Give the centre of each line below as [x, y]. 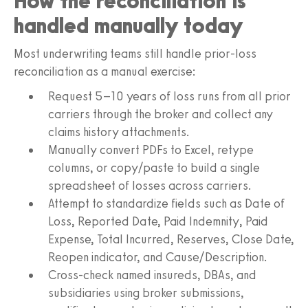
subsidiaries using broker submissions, [146, 293]
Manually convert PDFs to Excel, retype [151, 150]
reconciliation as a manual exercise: [105, 71]
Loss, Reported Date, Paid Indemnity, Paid [158, 221]
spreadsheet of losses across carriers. [150, 185]
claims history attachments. [119, 132]
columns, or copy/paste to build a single [154, 167]
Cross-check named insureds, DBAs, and [152, 275]
